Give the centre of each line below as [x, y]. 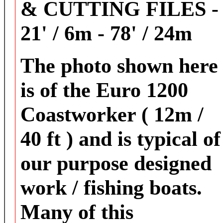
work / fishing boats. [111, 187]
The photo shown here [119, 65]
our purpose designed [116, 163]
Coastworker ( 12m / [112, 114]
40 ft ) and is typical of [120, 139]
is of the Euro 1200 [104, 90]
